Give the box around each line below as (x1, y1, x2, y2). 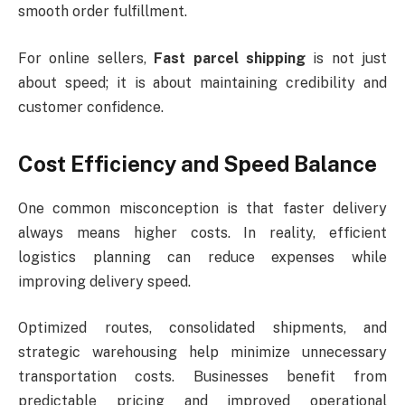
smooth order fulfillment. (18, 2, 187, 20)
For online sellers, (18, 49, 155, 67)
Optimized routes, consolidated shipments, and (18, 319, 387, 337)
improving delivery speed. (18, 272, 191, 290)
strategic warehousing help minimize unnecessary (18, 344, 387, 362)
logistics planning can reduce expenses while (18, 248, 387, 266)
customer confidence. (18, 98, 164, 116)
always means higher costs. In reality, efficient (18, 223, 387, 241)
